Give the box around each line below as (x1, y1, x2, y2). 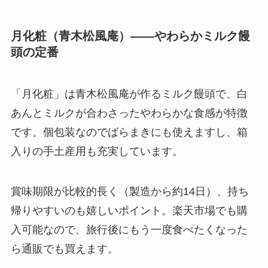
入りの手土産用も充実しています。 (10, 145, 183, 157)
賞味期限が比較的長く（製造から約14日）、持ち (10, 185, 249, 198)
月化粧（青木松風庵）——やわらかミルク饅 (10, 29, 250, 43)
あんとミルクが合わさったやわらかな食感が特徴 (10, 106, 248, 119)
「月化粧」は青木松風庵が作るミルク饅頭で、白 (10, 87, 248, 100)
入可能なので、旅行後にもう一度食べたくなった (10, 224, 248, 236)
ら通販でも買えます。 (10, 243, 118, 255)
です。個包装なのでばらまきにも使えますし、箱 (10, 126, 248, 138)
